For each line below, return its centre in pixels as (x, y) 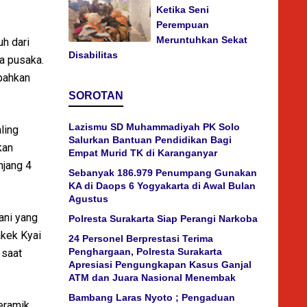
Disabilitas (93, 55)
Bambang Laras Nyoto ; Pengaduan (152, 297)
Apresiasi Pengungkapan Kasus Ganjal (160, 265)
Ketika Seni (183, 10)
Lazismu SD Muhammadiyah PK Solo (154, 127)
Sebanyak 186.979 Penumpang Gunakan (163, 173)
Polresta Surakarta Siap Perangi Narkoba (163, 219)
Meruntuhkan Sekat (202, 40)
